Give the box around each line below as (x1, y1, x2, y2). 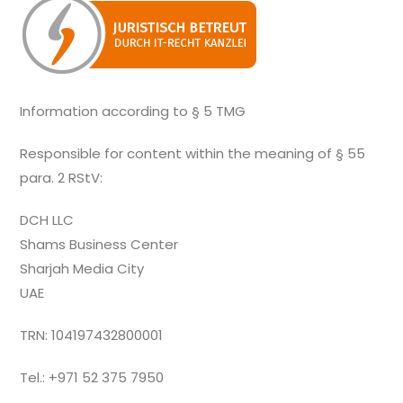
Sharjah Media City (20, 259, 145, 279)
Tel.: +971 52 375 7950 (20, 368, 165, 388)
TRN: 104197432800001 (20, 326, 167, 345)
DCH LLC (20, 210, 75, 230)
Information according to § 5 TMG (20, 102, 246, 121)
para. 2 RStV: (20, 168, 103, 188)
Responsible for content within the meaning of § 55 (20, 144, 366, 164)
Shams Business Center (20, 235, 179, 255)
